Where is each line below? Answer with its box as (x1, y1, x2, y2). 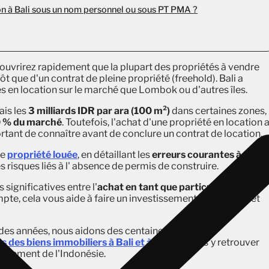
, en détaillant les (77, 149, 152, 160)
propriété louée (7, 149, 77, 160)
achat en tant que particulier (97, 181, 226, 193)
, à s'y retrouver (193, 237, 259, 248)
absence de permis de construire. (70, 160, 219, 172)
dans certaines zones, (170, 105, 267, 116)
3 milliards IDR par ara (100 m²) (28, 105, 170, 116)
